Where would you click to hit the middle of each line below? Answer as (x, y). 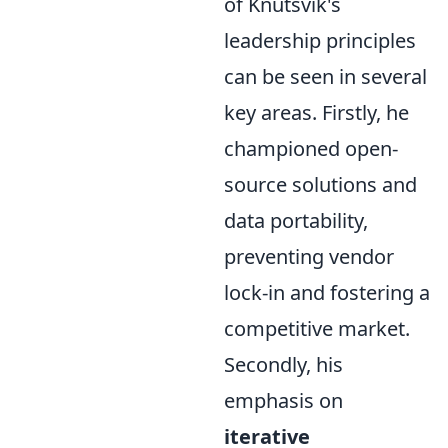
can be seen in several (325, 76)
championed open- (311, 148)
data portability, (296, 220)
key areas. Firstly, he (316, 112)
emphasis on (283, 400)
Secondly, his (283, 364)
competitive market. (317, 328)
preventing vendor (309, 256)
